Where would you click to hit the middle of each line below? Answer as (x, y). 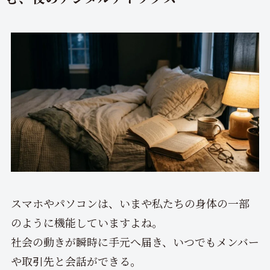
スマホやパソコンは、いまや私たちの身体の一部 (130, 203)
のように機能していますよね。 (86, 223)
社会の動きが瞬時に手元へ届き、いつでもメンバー (135, 242)
